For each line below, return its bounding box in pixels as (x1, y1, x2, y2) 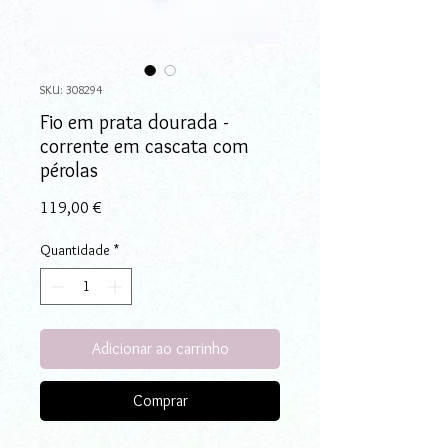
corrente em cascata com (40, 133, 249, 158)
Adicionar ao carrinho (91, 338, 229, 358)
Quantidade (40, 240, 110, 259)
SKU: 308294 (40, 81, 102, 97)
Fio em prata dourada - (40, 109, 229, 134)
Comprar (132, 390, 188, 410)
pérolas (40, 157, 98, 182)
